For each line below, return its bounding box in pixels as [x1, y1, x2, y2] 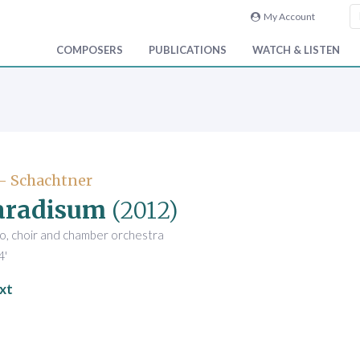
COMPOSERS [56, 43, 123, 57]
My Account [260, 10, 315, 22]
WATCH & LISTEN [252, 43, 340, 57]
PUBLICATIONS [149, 43, 227, 57]
